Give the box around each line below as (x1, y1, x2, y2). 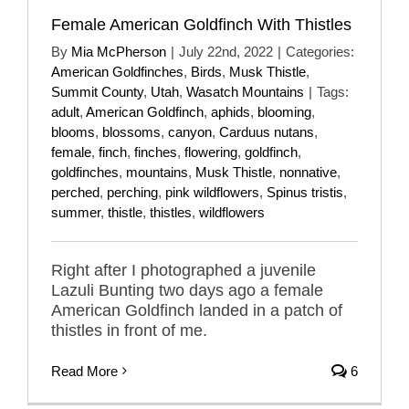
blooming (257, 103, 311, 120)
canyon (168, 123, 212, 140)
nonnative (279, 163, 337, 180)
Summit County (51, 83, 143, 100)
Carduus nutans (219, 123, 314, 140)
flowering (184, 143, 237, 160)
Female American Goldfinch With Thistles (51, 15, 351, 34)
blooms (51, 123, 95, 140)
